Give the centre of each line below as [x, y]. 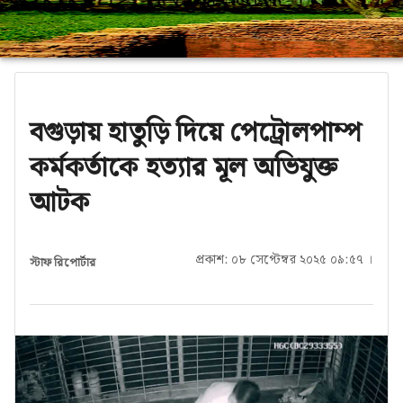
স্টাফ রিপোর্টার [63, 263]
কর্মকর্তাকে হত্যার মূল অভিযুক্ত [184, 168]
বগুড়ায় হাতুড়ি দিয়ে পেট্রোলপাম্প [196, 133]
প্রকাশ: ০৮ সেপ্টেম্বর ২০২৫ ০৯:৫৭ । [284, 260]
